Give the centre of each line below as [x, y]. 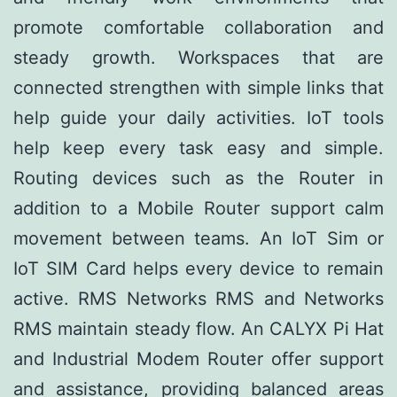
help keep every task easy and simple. [198, 148]
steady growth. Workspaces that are [198, 58]
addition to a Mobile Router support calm [198, 209]
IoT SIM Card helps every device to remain [198, 269]
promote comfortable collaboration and [198, 28]
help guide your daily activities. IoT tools [198, 118]
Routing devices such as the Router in [198, 179]
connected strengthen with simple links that [198, 88]
